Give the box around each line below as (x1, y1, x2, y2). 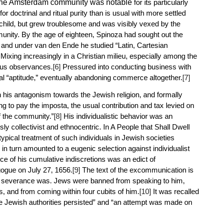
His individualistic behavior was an (61, 111, 173, 120)
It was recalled (151, 187, 199, 196)
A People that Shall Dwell (110, 122, 190, 131)
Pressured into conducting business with (60, 63, 191, 71)
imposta (41, 101, 67, 109)
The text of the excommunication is (80, 165, 194, 174)
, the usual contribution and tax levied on (66, 101, 194, 109)
